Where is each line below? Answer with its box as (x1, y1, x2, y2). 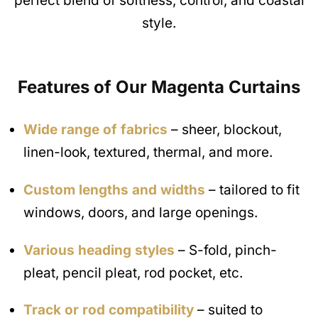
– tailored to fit (205, 181, 300, 198)
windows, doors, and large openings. (23, 204, 258, 221)
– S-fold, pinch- (175, 241, 277, 258)
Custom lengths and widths (23, 181, 205, 198)
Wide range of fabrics (23, 121, 168, 138)
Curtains (229, 76, 300, 97)
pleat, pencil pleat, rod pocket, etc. (23, 264, 243, 281)
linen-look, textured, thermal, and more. (23, 143, 273, 160)
